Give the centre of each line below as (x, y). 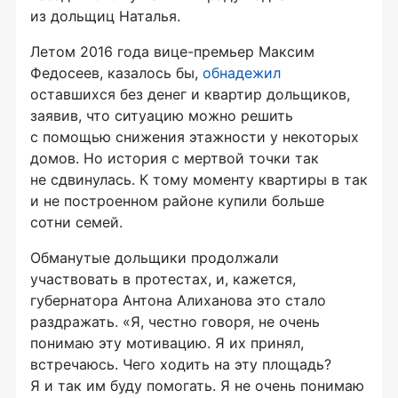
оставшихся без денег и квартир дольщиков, (190, 95)
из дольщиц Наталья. (105, 16)
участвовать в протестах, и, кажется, (163, 279)
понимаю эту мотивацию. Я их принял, (167, 343)
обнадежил (242, 73)
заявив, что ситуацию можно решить (162, 116)
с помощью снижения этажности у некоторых (195, 137)
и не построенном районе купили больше (177, 201)
